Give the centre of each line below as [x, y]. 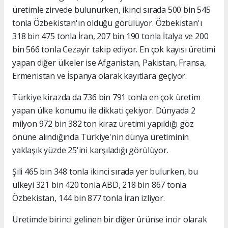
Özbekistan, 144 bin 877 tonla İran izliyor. [89, 198]
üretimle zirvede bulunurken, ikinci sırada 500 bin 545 [111, 10]
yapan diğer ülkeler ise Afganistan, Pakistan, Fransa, [109, 63]
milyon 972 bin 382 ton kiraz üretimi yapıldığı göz [103, 124]
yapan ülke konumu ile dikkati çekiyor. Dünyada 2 [104, 111]
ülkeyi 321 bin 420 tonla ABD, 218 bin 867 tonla [99, 185]
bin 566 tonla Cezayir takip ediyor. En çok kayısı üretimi [114, 50]
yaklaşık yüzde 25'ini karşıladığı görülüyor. [90, 150]
